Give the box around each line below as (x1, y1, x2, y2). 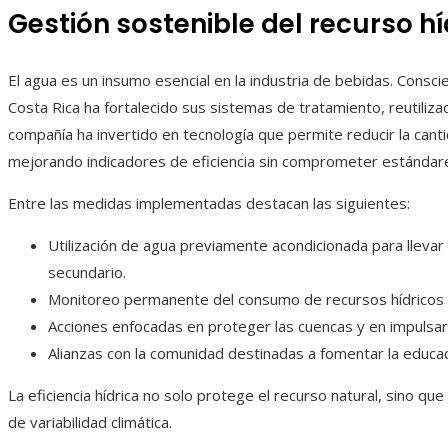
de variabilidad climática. (8, 412, 172, 433)
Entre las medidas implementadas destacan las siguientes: (8, 193, 410, 214)
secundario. (48, 262, 126, 283)
